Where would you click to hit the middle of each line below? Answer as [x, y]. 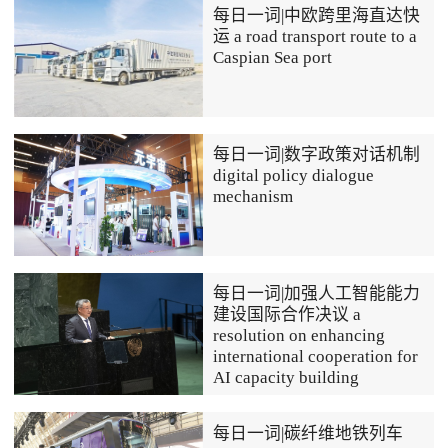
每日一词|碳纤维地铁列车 [308, 433]
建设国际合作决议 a [287, 315]
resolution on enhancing [299, 336]
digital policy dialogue [294, 176]
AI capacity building [286, 378]
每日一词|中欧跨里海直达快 [317, 15]
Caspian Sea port [273, 57]
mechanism [253, 197]
